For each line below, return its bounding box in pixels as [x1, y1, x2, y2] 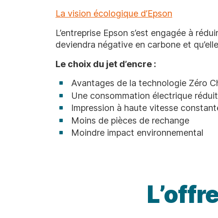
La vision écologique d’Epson [55, 8, 172, 19]
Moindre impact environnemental [71, 127, 203, 138]
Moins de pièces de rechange [71, 115, 189, 126]
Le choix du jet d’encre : [55, 59, 156, 70]
